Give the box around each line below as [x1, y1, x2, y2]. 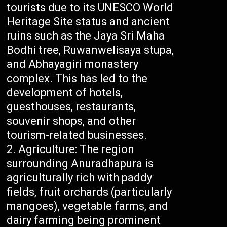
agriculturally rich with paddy [7, 171, 153, 184]
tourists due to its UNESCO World [7, 1, 174, 14]
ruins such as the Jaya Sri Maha [7, 29, 165, 43]
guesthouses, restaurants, [7, 100, 136, 113]
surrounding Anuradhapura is [7, 157, 154, 170]
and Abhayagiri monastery [7, 58, 139, 71]
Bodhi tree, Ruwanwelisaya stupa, [7, 44, 174, 57]
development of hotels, [7, 86, 123, 99]
